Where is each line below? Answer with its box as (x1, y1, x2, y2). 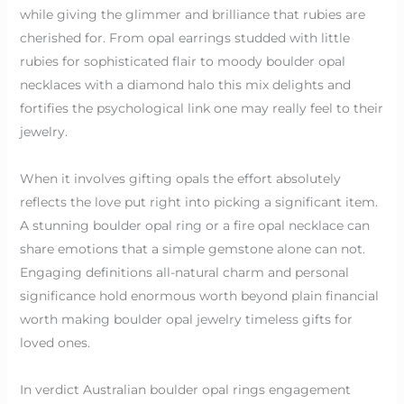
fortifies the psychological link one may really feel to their (19, 99, 383, 116)
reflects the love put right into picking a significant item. (19, 193, 378, 210)
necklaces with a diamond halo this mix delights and (19, 76, 351, 93)
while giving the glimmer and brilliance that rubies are (19, 5, 365, 23)
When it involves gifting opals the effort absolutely (19, 170, 341, 187)
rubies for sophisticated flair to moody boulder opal (19, 52, 345, 69)
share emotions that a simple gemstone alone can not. (19, 240, 365, 257)
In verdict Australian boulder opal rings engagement (19, 381, 351, 398)
